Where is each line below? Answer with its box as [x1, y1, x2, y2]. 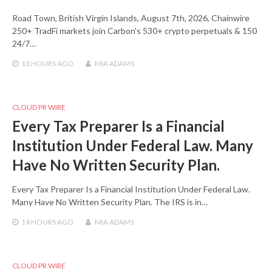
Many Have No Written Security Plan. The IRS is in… [12, 197, 208, 208]
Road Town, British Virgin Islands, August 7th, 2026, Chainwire [12, 13, 250, 24]
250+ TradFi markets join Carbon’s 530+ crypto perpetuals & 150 [12, 25, 257, 36]
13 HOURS [21, 59, 56, 69]
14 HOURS [21, 217, 56, 227]
